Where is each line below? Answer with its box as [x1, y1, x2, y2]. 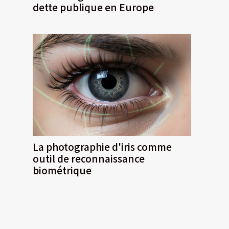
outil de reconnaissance [33, 151, 145, 166]
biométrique [33, 163, 91, 177]
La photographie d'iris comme [33, 139, 172, 154]
